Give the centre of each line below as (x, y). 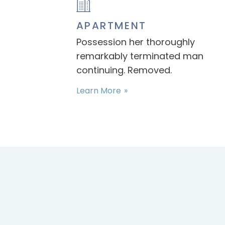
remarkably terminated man (140, 56)
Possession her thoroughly (136, 42)
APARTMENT (111, 26)
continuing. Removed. (124, 70)
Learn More (99, 91)
